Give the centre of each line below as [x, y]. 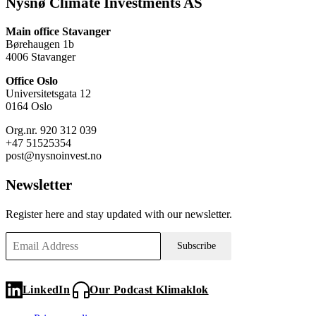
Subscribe [196, 245]
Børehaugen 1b [40, 44]
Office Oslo [32, 81]
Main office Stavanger [58, 32]
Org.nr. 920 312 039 [51, 130]
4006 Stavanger [41, 57]
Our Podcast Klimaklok [149, 289]
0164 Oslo [29, 107]
